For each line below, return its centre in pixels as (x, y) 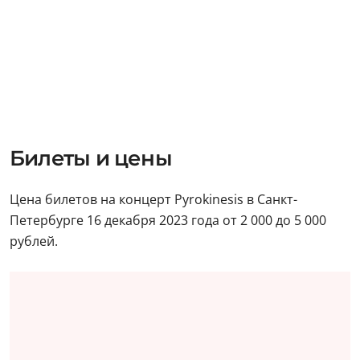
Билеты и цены (91, 158)
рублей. (34, 241)
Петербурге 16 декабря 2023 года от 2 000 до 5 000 (168, 220)
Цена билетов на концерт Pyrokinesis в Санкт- (153, 199)
